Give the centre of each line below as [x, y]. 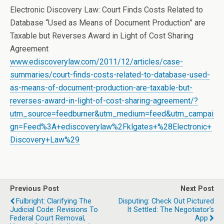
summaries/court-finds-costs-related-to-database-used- [110, 75]
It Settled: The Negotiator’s [170, 210]
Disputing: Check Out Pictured [166, 201]
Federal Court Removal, [48, 218]
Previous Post [34, 189]
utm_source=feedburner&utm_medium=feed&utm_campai [112, 114]
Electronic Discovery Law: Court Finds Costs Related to [106, 10]
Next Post [197, 189]
